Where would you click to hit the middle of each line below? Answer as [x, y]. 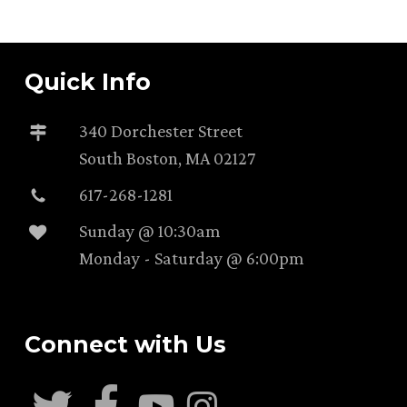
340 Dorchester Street [160, 130]
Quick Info [87, 81]
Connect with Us [125, 345]
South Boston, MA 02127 [167, 158]
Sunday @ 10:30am [149, 230]
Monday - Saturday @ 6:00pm [191, 258]
